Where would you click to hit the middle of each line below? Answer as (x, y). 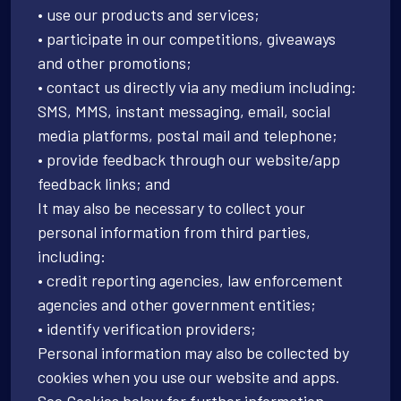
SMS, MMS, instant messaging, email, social (184, 111)
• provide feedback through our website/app (189, 159)
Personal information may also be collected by (193, 352)
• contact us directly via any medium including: (197, 86)
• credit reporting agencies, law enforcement (190, 280)
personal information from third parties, (174, 231)
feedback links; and (104, 183)
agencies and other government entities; (177, 304)
